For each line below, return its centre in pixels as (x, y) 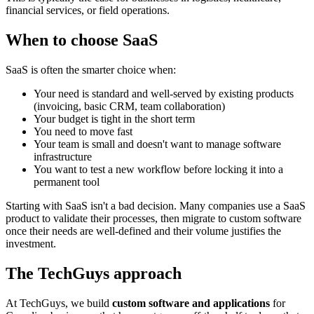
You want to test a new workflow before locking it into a (158, 169)
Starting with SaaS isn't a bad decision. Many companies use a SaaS (156, 205)
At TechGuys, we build (59, 303)
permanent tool (67, 182)
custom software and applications (191, 303)
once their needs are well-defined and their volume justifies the (143, 231)
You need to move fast (83, 131)
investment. (31, 243)
